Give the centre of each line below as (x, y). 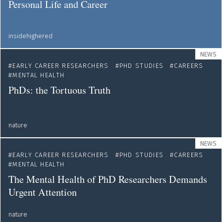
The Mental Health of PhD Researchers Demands (108, 179)
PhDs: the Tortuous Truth (59, 90)
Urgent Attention (43, 192)
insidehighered (30, 36)
